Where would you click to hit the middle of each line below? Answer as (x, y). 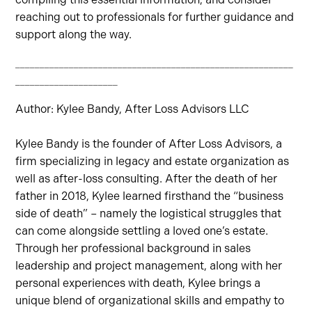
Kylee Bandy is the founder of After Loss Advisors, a (149, 144)
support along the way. (74, 34)
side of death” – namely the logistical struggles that (149, 213)
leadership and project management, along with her (149, 266)
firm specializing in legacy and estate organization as (153, 161)
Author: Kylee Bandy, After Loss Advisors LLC (133, 109)
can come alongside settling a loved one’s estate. (142, 231)
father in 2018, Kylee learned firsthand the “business (150, 196)
